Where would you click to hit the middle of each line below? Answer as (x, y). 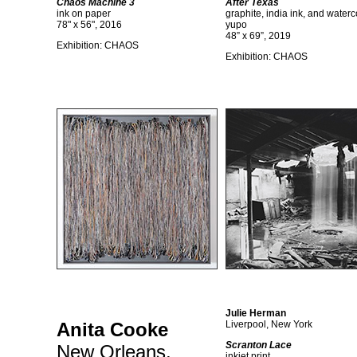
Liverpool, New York (269, 324)
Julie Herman (256, 313)
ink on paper (84, 14)
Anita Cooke (112, 330)
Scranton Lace (259, 345)
